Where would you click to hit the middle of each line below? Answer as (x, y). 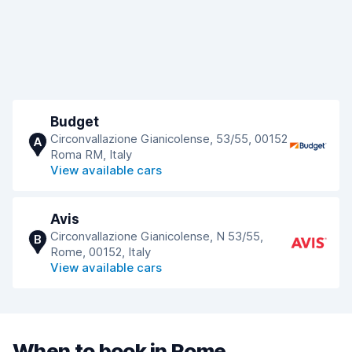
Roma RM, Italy (91, 154)
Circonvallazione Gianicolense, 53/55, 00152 (169, 139)
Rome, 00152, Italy (101, 252)
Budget (75, 122)
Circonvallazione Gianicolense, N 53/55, (157, 236)
